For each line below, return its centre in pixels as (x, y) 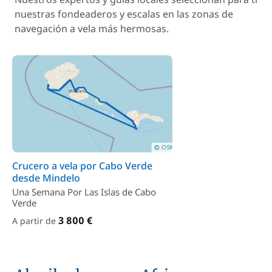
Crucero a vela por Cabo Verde (82, 166)
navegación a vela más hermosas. (92, 29)
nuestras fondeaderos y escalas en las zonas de (124, 14)
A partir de (35, 221)
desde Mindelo (46, 178)
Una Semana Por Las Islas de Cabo (84, 192)
